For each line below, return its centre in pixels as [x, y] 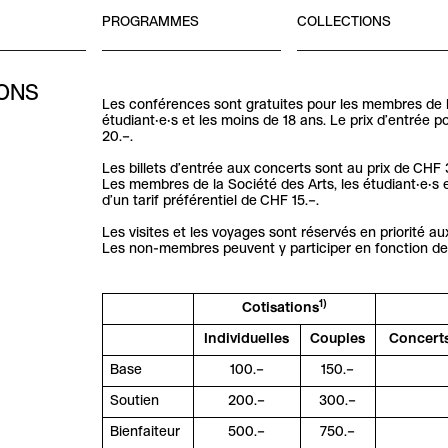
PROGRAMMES [150, 22]
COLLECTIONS [343, 22]
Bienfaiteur [144, 433]
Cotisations [280, 309]
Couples [338, 340]
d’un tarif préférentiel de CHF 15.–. [210, 201]
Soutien [134, 402]
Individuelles [247, 340]
